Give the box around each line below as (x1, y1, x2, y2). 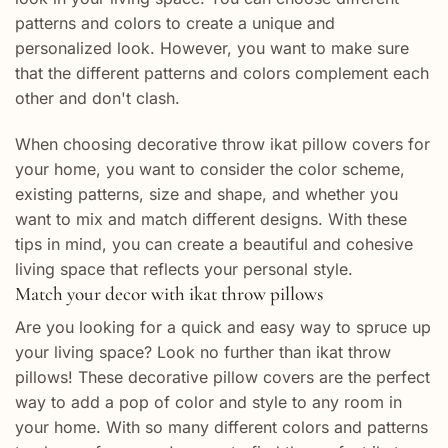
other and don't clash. (15, 87, 180, 108)
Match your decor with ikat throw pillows (15, 281, 323, 306)
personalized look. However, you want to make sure (15, 37, 409, 58)
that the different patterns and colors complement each (15, 62, 429, 83)
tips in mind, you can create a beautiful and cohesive (15, 233, 413, 254)
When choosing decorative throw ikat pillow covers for (15, 133, 430, 154)
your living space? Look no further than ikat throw (15, 342, 391, 363)
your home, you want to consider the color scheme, (15, 158, 405, 179)
